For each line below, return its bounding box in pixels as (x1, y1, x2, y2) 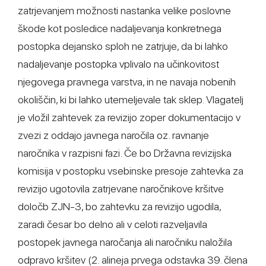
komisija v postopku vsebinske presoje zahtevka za (18, 164, 243, 177)
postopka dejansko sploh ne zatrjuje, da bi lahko (18, 40, 228, 52)
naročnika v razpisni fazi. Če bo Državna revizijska (18, 147, 232, 159)
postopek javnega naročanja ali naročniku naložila (18, 236, 232, 248)
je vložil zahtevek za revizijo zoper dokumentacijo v (18, 111, 240, 123)
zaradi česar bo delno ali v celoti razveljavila (18, 218, 207, 230)
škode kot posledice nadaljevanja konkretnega (18, 22, 221, 34)
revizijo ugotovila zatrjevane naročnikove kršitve (18, 182, 224, 195)
